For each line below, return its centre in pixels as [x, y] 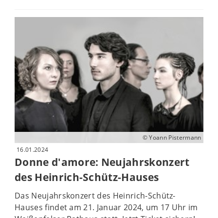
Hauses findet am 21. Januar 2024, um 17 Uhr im [106, 208]
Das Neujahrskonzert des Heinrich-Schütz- [95, 196]
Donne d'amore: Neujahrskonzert [102, 162]
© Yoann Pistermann [172, 137]
